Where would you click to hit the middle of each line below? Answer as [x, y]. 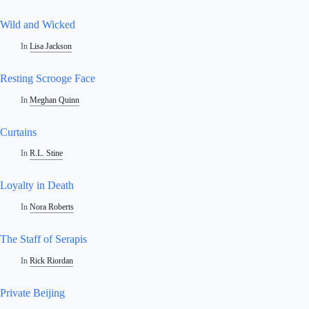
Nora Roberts [52, 207]
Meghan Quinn [55, 100]
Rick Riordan [52, 260]
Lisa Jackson [51, 46]
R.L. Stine [47, 153]
